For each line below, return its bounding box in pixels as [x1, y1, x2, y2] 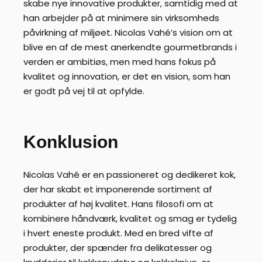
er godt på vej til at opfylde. [23, 84, 144, 97]
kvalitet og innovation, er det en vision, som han [23, 70, 230, 82]
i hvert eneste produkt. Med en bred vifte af [23, 227, 213, 240]
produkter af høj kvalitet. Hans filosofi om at [23, 198, 213, 211]
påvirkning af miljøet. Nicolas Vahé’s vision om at [23, 26, 233, 39]
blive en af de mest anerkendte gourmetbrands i [23, 40, 237, 53]
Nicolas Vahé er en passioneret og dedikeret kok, [23, 168, 236, 181]
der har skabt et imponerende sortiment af [23, 183, 212, 196]
